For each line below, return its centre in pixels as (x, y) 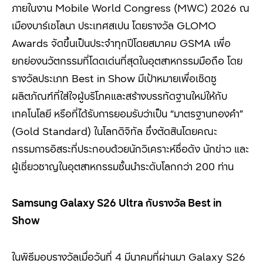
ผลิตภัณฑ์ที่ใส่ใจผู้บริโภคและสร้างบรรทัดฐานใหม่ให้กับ (119, 96)
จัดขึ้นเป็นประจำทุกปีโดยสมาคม (115, 43)
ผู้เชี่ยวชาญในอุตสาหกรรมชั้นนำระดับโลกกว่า (104, 166)
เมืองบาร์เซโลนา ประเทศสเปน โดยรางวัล (94, 25)
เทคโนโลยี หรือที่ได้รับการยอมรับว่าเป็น (90, 113)
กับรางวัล (167, 203)
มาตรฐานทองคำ (207, 113)
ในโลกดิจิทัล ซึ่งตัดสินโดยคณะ (156, 131)
